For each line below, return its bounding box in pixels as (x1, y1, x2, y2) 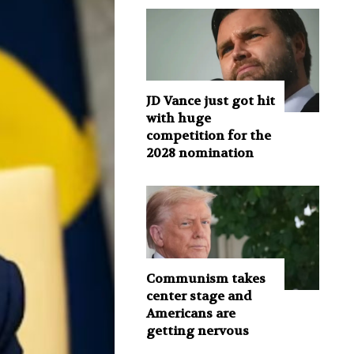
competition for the (145, 127, 271, 145)
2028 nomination (145, 145, 254, 162)
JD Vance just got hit (145, 92, 275, 110)
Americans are (145, 304, 235, 322)
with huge (145, 110, 211, 127)
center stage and (145, 287, 252, 304)
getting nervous (145, 322, 249, 339)
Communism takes (145, 269, 265, 287)
